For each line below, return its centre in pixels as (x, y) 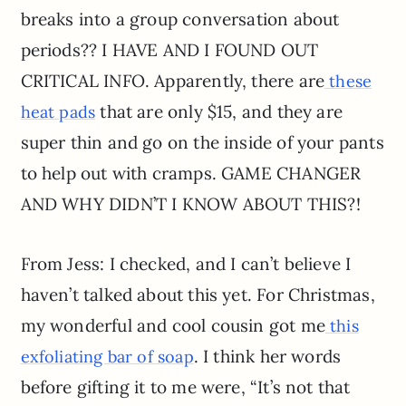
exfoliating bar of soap (107, 357)
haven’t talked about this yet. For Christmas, (198, 295)
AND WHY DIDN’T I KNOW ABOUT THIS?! (190, 204)
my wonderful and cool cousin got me (173, 326)
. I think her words (267, 357)
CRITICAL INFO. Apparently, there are (173, 81)
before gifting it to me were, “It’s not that (185, 387)
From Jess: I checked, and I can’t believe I (186, 264)
